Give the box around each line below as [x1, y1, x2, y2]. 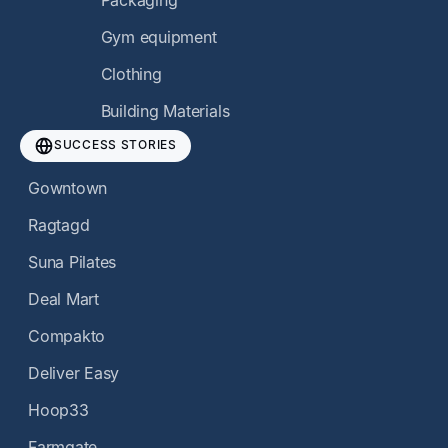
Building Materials [100, 101, 230, 122]
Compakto [28, 326, 106, 347]
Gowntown [28, 178, 108, 199]
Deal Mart [28, 289, 99, 310]
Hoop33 [28, 400, 89, 421]
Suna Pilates [28, 252, 117, 273]
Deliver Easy [28, 363, 120, 384]
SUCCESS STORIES [54, 137, 177, 153]
